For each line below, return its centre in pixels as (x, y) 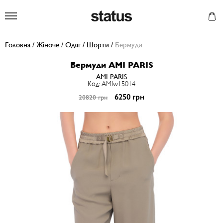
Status (141, 15)
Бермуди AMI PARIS (111, 65)
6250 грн (129, 97)
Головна (18, 45)
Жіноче (48, 45)
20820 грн (93, 97)
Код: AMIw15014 (111, 84)
